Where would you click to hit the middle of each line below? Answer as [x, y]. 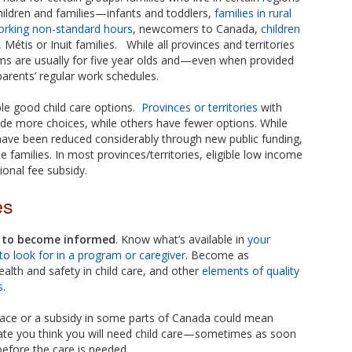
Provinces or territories [200, 107]
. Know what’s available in [181, 239]
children [280, 28]
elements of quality [251, 270]
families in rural [253, 13]
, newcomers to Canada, [197, 28]
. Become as [217, 255]
